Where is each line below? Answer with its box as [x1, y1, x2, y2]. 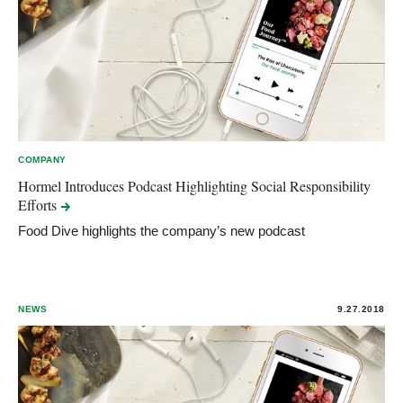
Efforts [18, 194, 60, 214]
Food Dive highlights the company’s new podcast [18, 222, 305, 238]
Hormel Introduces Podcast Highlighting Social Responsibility [18, 175, 371, 195]
